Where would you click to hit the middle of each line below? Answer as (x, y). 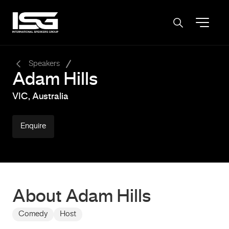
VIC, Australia (40, 97)
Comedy (33, 214)
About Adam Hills (82, 197)
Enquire (33, 126)
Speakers (44, 64)
